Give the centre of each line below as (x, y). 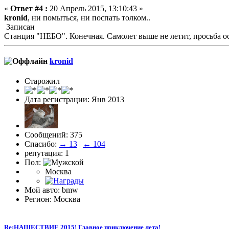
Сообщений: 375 (53, 135)
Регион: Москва (52, 199)
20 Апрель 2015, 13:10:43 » (95, 8)
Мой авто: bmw (51, 190)
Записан (19, 27)
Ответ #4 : (29, 8)
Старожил (42, 81)
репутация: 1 (47, 153)
